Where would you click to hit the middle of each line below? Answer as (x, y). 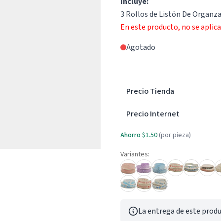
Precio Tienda (150, 91)
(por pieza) (175, 135)
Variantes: (135, 154)
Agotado (141, 47)
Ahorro (130, 135)
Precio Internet (153, 114)
